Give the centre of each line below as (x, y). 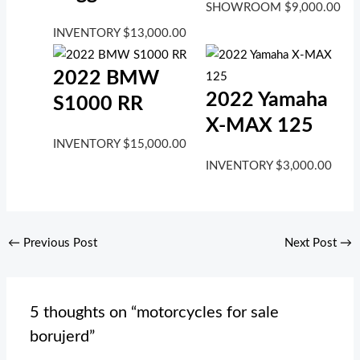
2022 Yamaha (266, 100)
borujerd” (63, 336)
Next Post (313, 243)
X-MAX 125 (259, 125)
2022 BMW (106, 79)
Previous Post (58, 243)
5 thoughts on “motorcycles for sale (155, 312)
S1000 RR (98, 104)
